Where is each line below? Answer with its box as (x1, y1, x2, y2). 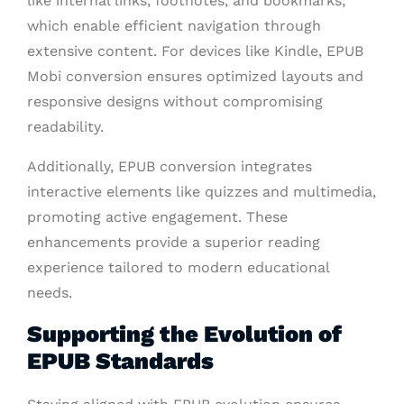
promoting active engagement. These (27, 207, 288, 225)
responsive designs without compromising (27, 92, 323, 110)
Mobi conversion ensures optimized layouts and (27, 67, 363, 85)
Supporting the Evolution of (27, 319, 342, 347)
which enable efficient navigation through (27, 16, 321, 34)
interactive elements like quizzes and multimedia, (27, 182, 376, 200)
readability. (27, 117, 104, 135)
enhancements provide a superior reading (27, 233, 320, 251)
